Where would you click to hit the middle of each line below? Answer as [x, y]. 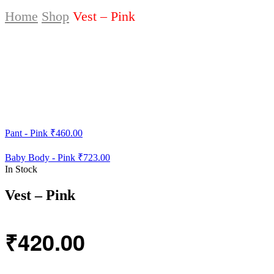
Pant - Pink [26, 133]
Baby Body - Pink [40, 157]
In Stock [21, 169]
